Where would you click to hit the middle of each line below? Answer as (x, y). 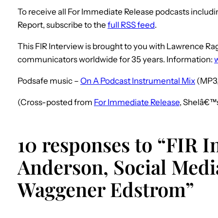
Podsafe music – (49, 81)
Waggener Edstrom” (106, 189)
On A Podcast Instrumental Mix (138, 81)
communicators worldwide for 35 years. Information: (116, 59)
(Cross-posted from (56, 102)
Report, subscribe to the (63, 25)
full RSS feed (131, 25)
